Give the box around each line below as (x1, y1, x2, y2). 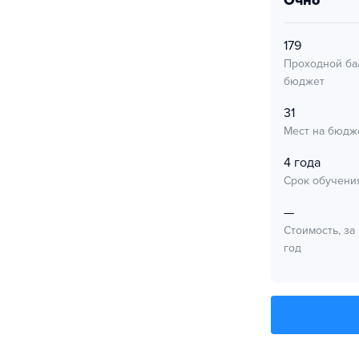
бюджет (284, 75, 325, 88)
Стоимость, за (284, 224, 355, 237)
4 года (284, 155, 321, 171)
